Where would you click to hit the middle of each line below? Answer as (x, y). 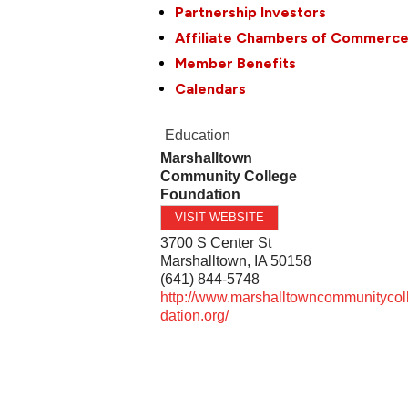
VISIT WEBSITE (220, 217)
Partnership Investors (251, 12)
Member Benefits (236, 63)
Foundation (201, 194)
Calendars (211, 88)
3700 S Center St (216, 242)
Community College (229, 176)
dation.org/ (195, 315)
